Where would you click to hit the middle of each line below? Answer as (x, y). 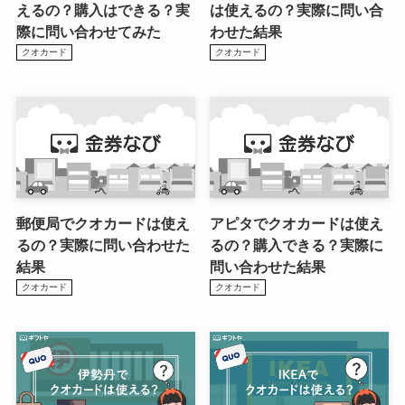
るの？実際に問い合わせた (103, 245)
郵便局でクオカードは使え (103, 223)
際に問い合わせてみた (88, 31)
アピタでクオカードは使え (297, 223)
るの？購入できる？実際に (297, 245)
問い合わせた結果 (268, 266)
